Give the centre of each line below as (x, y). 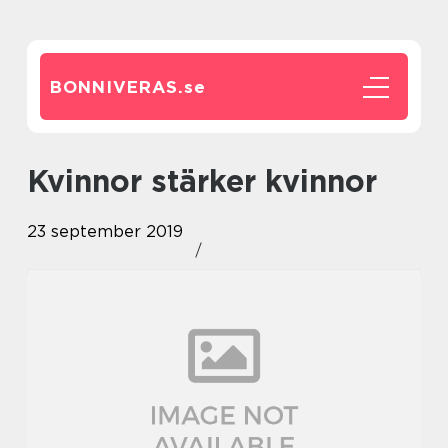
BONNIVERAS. (117, 87)
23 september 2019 (105, 231)
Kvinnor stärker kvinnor (212, 181)
